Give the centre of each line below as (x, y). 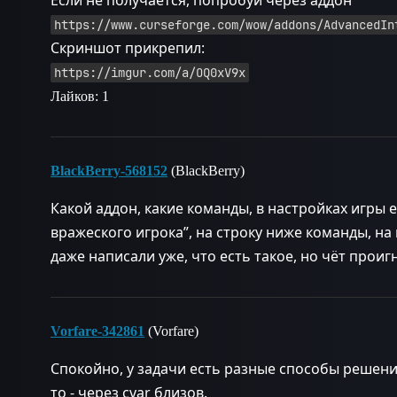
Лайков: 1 (80, 96)
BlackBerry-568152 (109, 171)
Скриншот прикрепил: (128, 48)
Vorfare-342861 (97, 331)
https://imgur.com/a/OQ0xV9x (150, 73)
